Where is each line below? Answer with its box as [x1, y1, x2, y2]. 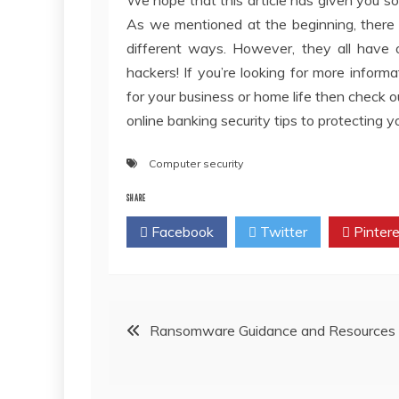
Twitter [256, 222, 307, 240]
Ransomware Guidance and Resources [150, 321, 395, 339]
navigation [108, 354, 210, 388]
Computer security [149, 156, 243, 170]
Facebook [148, 222, 214, 240]
